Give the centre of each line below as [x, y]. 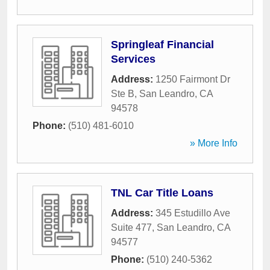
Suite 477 [131, 228]
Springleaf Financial [162, 45]
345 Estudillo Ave [193, 213]
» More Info [214, 143]
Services [133, 59]
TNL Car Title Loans [162, 193]
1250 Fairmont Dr [193, 79]
